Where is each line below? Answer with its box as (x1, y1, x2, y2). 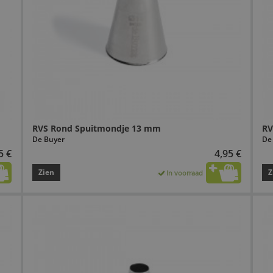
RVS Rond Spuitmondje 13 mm (32, 122, 161, 134)
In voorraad (166, 168, 204, 177)
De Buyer (32, 133, 65, 144)
